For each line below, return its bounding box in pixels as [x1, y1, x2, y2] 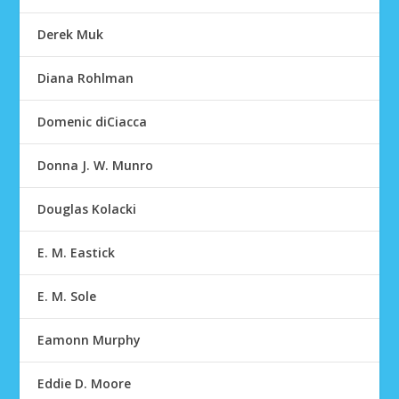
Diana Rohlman [37, 69, 134, 86]
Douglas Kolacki [37, 200, 137, 217]
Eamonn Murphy [37, 331, 142, 348]
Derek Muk [37, 26, 104, 43]
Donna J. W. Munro [37, 157, 154, 174]
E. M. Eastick [37, 244, 116, 261]
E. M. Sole [37, 288, 97, 305]
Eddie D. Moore [37, 375, 132, 392]
